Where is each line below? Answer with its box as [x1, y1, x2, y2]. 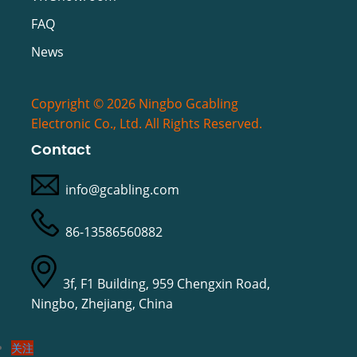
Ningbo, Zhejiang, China [30, 294, 173, 312]
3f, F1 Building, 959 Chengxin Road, [56, 274, 270, 292]
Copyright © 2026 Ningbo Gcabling [30, 95, 238, 113]
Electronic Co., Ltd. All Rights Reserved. [30, 115, 262, 133]
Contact [30, 139, 91, 163]
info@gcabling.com [65, 181, 179, 199]
